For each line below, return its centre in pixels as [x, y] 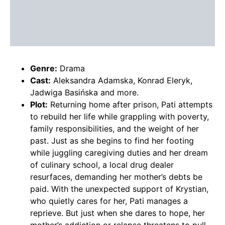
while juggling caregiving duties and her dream [119, 153]
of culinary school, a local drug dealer [102, 165]
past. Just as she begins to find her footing [112, 141]
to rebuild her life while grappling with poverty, [120, 117]
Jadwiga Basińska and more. [84, 93]
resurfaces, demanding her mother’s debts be [116, 177]
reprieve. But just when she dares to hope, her [118, 213]
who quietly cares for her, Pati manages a [109, 201]
